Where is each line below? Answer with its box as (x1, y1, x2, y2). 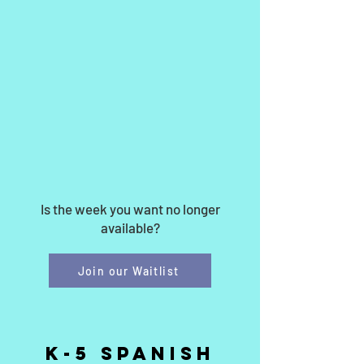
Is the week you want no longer (40, 201, 220, 217)
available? (100, 219, 160, 236)
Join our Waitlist (77, 263, 180, 278)
